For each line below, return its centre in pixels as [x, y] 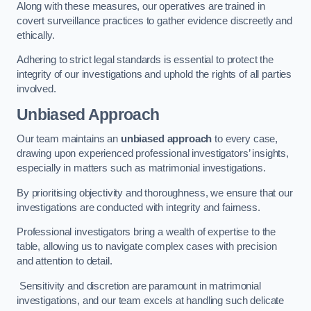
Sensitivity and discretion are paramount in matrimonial [139, 286]
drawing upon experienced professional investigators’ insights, [153, 154]
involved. [36, 89]
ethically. [37, 35]
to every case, [245, 139]
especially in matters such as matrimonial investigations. [141, 168]
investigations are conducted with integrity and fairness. [140, 207]
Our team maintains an [69, 139]
